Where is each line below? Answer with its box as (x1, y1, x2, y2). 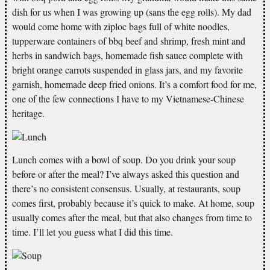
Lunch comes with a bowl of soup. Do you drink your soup (12, 152, 236, 166)
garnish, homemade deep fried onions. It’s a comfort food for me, (12, 77, 257, 90)
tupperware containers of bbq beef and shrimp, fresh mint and (12, 34, 245, 47)
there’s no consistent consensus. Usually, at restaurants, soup (12, 181, 240, 195)
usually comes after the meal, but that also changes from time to (12, 210, 252, 224)
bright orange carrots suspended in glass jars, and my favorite (12, 63, 243, 76)
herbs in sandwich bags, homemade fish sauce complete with (12, 48, 243, 61)
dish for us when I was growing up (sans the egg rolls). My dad (12, 5, 251, 18)
